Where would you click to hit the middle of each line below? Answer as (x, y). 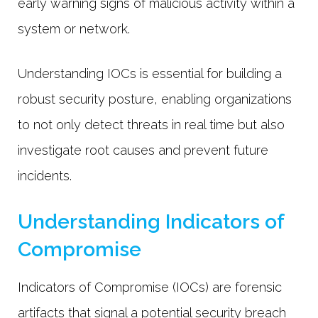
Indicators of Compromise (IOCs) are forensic (150, 287)
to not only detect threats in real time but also (151, 124)
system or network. (77, 28)
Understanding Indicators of (151, 222)
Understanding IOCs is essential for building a (150, 73)
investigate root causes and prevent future (143, 150)
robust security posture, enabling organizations (155, 99)
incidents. (46, 175)
